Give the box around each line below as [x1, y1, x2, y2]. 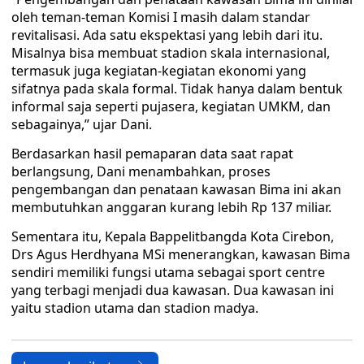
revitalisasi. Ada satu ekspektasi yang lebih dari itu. [11, 26, 323, 44]
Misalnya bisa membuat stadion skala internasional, [11, 44, 330, 62]
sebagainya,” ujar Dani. [11, 115, 152, 133]
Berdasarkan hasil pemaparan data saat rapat [11, 145, 293, 162]
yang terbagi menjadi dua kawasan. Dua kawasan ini [11, 281, 334, 299]
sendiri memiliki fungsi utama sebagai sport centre [11, 263, 325, 281]
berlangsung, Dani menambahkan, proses [11, 162, 271, 180]
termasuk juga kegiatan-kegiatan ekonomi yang [11, 62, 306, 80]
